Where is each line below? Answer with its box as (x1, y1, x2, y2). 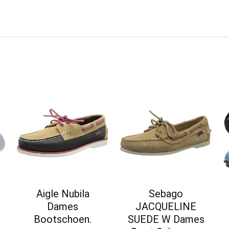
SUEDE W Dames (127, 213, 204, 226)
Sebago (149, 188, 184, 200)
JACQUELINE (135, 200, 197, 213)
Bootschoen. (34, 213, 92, 226)
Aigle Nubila (36, 188, 89, 200)
